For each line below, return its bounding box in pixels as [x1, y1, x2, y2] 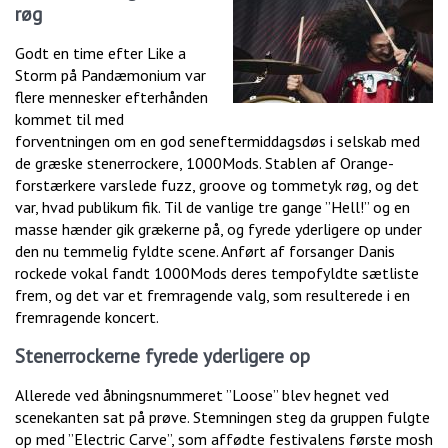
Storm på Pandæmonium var [15, 64, 206, 85]
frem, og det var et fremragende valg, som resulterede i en [15, 284, 410, 305]
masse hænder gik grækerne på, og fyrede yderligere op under [15, 218, 422, 239]
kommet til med [15, 108, 124, 129]
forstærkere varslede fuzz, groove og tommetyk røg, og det [15, 174, 419, 195]
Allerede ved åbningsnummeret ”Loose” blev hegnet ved [15, 384, 389, 405]
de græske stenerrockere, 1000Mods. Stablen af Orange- [15, 152, 394, 173]
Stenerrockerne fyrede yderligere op [15, 343, 310, 368]
